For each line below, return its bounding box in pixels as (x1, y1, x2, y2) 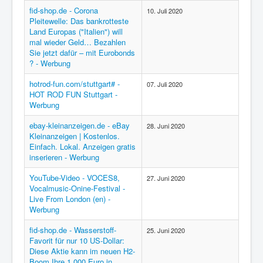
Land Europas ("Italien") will (29, 26, 123, 37)
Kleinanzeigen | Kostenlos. (29, 130, 120, 141)
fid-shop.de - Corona (29, 5, 98, 16)
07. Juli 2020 (147, 79, 183, 89)
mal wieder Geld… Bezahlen (29, 36, 126, 48)
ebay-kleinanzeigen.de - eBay (29, 120, 130, 131)
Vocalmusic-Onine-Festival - (29, 183, 125, 194)
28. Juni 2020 (147, 121, 185, 130)
